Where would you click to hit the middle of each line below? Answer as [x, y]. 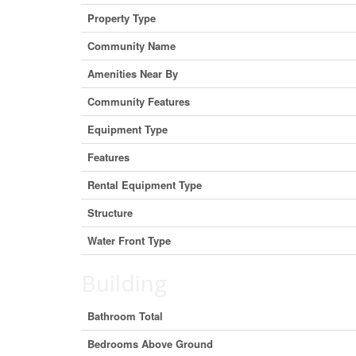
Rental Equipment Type [145, 185]
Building [124, 283]
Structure [110, 213]
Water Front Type [129, 240]
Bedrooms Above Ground [150, 344]
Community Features [139, 101]
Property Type [122, 18]
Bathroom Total [125, 316]
